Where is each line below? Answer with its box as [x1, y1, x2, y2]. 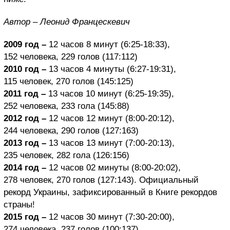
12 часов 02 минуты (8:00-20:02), [46, 163, 181, 173]
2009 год [4, 40, 39, 50]
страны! [4, 200, 35, 210]
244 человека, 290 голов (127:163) [4, 126, 139, 136]
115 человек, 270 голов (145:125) [4, 76, 133, 87]
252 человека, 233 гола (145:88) [4, 101, 129, 111]
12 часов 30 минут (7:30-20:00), [46, 212, 175, 222]
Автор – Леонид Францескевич [4, 17, 130, 27]
